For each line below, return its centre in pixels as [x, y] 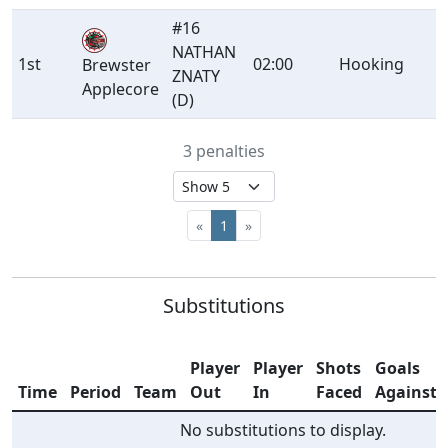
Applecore [121, 89]
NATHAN [204, 52]
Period [96, 392]
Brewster [117, 65]
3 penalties [224, 151]
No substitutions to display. [283, 430]
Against [406, 392]
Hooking [372, 64]
